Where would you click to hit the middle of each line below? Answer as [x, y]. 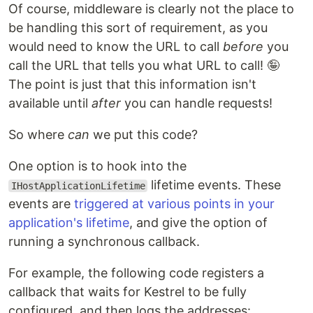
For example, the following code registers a [136, 273]
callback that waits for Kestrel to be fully [128, 292]
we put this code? [144, 134]
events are [41, 204]
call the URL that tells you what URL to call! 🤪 [144, 65]
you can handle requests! [197, 103]
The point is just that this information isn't [132, 84]
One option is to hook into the [97, 166]
